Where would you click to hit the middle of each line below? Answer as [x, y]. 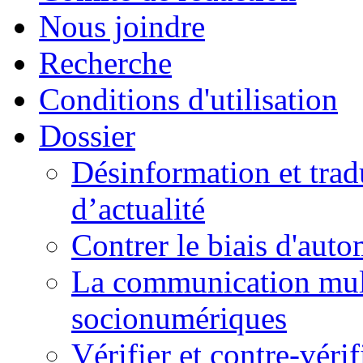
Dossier [87, 136]
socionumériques [179, 318]
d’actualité [138, 209]
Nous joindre [122, 27]
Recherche [105, 63]
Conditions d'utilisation [188, 100]
